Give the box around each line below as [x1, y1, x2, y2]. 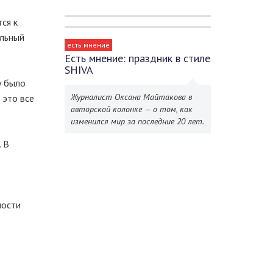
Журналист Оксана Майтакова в [71, 91, 192, 102]
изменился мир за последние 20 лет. [71, 116, 204, 127]
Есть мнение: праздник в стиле [65, 51, 210, 65]
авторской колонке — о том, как [71, 104, 193, 115]
